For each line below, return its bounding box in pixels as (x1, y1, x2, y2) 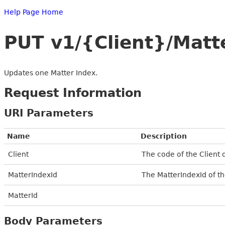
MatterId (8, 191, 38, 199)
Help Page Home (4, 8, 63, 16)
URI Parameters (4, 106, 93, 119)
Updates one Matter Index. (4, 68, 97, 77)
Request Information (4, 85, 142, 100)
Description (141, 132, 187, 140)
